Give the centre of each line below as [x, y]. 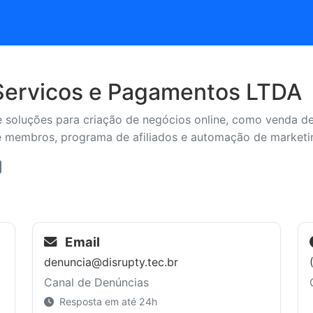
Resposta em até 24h [107, 301]
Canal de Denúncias [96, 282]
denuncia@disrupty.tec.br [111, 262]
